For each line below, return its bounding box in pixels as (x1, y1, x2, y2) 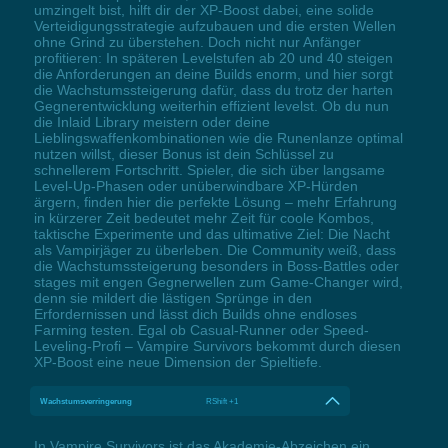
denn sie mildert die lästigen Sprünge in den (33, 289, 312, 306)
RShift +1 (206, 395, 239, 406)
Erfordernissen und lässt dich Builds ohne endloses (33, 305, 357, 322)
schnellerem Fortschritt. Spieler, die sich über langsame (33, 161, 385, 178)
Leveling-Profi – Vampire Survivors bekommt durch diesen (33, 337, 401, 354)
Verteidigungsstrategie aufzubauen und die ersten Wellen (33, 17, 396, 34)
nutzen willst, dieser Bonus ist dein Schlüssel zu (33, 145, 334, 162)
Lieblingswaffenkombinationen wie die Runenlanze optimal (33, 129, 403, 146)
